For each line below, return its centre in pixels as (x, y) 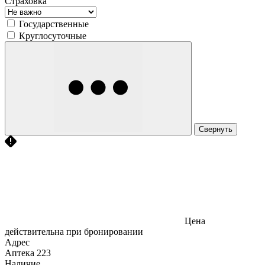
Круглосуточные (53, 35)
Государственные (54, 24)
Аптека (20, 253)
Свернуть (216, 129)
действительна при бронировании (74, 231)
